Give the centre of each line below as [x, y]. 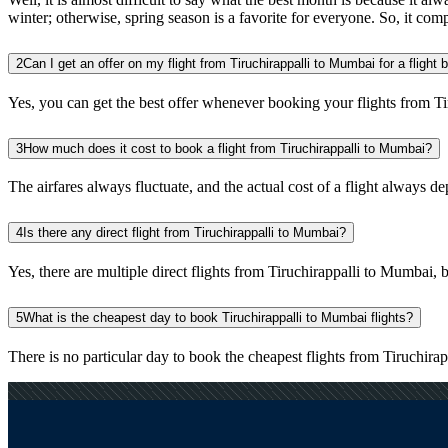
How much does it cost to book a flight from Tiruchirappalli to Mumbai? [227, 148]
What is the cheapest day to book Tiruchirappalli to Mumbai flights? [218, 318]
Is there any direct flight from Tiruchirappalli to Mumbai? [184, 233]
